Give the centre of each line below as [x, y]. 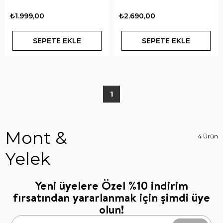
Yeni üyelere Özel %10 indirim [111, 185]
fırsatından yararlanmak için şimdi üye [111, 197]
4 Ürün [208, 136]
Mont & [36, 138]
